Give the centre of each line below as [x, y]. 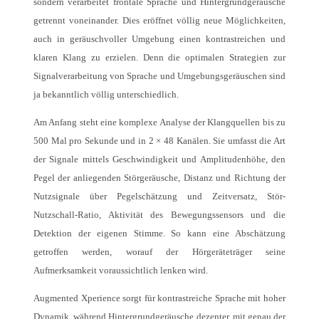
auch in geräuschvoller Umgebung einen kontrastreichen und [159, 38]
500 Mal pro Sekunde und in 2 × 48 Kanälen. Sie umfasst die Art [159, 140]
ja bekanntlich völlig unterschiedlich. [106, 94]
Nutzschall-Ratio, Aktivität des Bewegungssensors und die [159, 214]
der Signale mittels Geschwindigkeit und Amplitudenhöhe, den [159, 159]
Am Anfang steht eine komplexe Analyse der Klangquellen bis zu [159, 122]
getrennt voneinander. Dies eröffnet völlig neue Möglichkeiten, [159, 20]
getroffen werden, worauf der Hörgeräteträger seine [159, 251]
